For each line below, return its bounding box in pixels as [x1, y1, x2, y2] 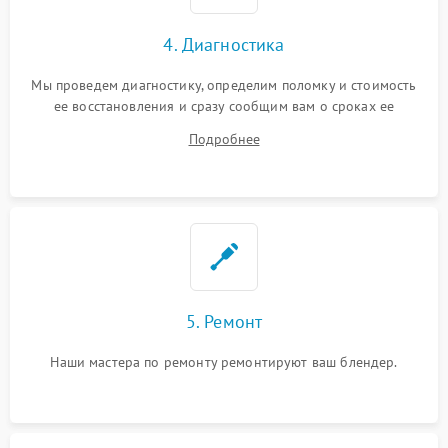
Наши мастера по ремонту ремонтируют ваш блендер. [50, 353, 398, 371]
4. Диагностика [163, 33, 285, 56]
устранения [187, 118, 261, 136]
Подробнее [188, 130, 260, 148]
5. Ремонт [185, 310, 263, 333]
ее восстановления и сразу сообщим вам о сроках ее [53, 97, 395, 115]
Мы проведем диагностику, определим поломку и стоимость [31, 76, 417, 94]
